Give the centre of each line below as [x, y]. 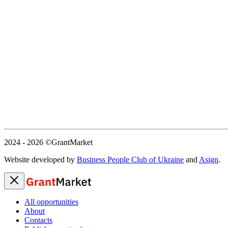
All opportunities [51, 202]
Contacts [38, 220]
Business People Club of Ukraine [130, 159]
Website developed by [40, 159]
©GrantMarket [68, 142]
